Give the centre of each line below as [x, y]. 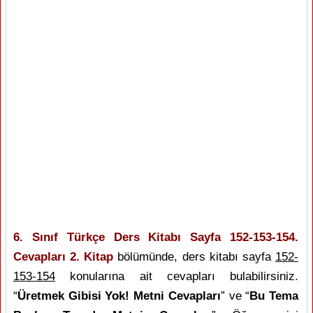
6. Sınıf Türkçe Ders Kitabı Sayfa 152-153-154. [156, 237]
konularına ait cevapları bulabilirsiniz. [177, 276]
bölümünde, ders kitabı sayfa [195, 257]
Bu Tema [274, 296]
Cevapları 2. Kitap [64, 257]
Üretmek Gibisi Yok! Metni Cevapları [119, 296]
